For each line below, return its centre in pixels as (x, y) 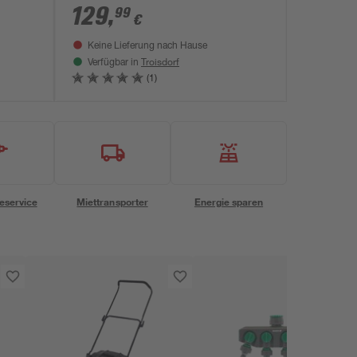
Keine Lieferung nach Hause (147, 46)
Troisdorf (160, 61)
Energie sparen (229, 202)
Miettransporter (112, 202)
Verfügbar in (114, 63)
